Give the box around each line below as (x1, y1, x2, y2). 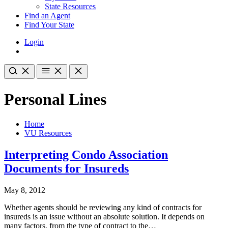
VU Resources (24, 129, 72, 138)
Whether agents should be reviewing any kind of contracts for (4, 203, 202, 212)
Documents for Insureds (4, 161, 129, 175)
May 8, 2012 (4, 185, 45, 194)
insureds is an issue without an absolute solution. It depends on (4, 212, 205, 221)
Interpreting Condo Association (4, 148, 168, 161)
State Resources (45, 2, 96, 11)
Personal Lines (4, 90, 106, 108)
